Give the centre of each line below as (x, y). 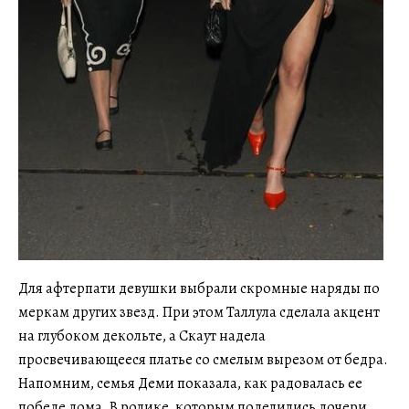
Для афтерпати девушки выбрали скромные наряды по (199, 289)
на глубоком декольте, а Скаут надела (142, 336)
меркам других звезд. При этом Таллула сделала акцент (199, 313)
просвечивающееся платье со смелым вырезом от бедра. (203, 360)
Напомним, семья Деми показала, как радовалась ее (190, 384)
